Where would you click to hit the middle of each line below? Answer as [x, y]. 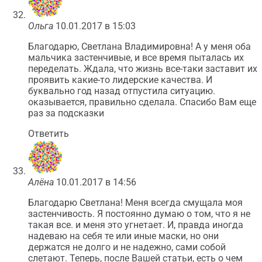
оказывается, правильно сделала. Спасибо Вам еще [142, 102]
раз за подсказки [66, 113]
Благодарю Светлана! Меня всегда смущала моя [135, 203]
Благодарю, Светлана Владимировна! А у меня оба [139, 46]
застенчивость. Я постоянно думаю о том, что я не [139, 214]
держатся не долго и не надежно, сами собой [127, 247]
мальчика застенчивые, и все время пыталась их [136, 58]
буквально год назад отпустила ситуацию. [122, 91]
